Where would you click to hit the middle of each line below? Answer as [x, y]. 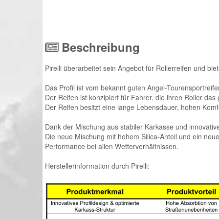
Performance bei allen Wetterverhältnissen [111, 146]
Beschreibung [99, 47]
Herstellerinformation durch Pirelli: [97, 165]
